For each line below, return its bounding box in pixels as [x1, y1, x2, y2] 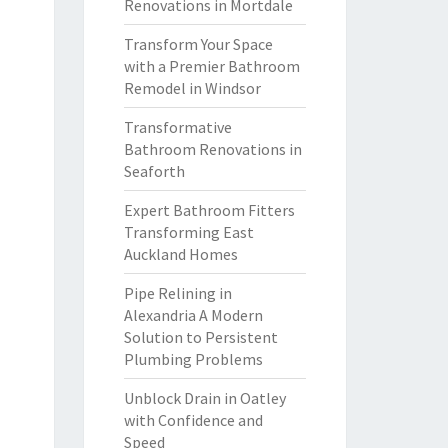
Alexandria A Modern [123, 305, 263, 325]
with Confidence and [123, 410, 263, 430]
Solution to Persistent [123, 327, 278, 347]
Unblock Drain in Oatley [123, 388, 286, 408]
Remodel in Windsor [123, 78, 261, 98]
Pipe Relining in [123, 283, 232, 303]
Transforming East [123, 222, 254, 242]
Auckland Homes [123, 244, 238, 264]
